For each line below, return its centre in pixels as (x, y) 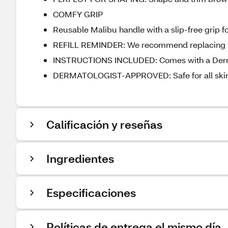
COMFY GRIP (78, 14)
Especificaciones (91, 193)
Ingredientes (80, 159)
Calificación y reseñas (104, 124)
